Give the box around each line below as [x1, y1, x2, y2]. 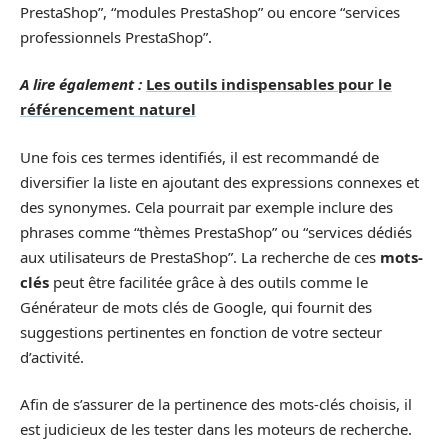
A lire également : [20, 74, 142, 94]
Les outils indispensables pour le [146, 74, 392, 94]
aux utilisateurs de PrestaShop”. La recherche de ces [20, 246, 380, 267]
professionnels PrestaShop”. [20, 26, 212, 47]
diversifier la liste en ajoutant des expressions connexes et [20, 171, 419, 192]
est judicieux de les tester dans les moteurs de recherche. [20, 419, 412, 439]
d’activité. [20, 346, 84, 367]
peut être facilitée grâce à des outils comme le [49, 271, 368, 292]
